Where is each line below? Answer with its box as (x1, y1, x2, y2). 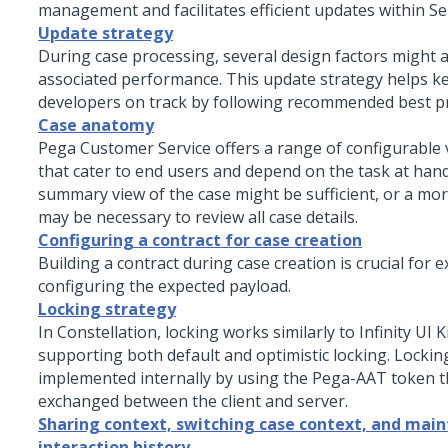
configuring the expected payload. (38, 275, 291, 297)
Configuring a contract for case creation (38, 229, 362, 251)
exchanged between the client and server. (38, 390, 348, 412)
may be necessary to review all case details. (38, 206, 358, 228)
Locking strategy (38, 298, 176, 320)
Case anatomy (38, 114, 154, 136)
